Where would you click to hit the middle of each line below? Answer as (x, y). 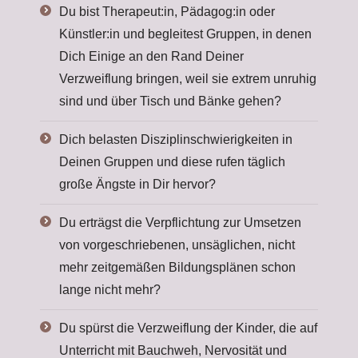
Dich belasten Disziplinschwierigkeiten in (176, 139)
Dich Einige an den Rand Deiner (151, 56)
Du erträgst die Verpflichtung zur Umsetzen (180, 223)
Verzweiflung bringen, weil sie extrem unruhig (188, 79)
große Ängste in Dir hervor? (137, 184)
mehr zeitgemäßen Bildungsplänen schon (177, 267)
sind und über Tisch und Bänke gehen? (170, 101)
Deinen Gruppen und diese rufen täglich (172, 162)
